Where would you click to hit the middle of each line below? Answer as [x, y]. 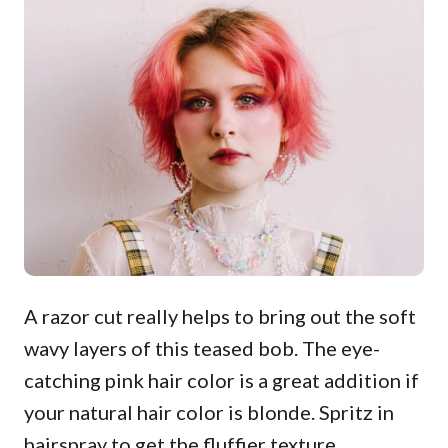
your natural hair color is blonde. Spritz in [209, 412]
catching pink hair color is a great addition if [221, 380]
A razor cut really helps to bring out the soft [220, 316]
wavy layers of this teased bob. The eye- [202, 348]
